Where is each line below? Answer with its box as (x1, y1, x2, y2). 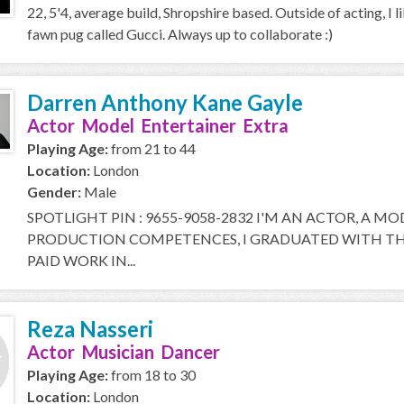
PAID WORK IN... (27, 252, 135, 269)
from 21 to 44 (108, 140, 196, 157)
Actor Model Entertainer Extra (27, 115, 289, 136)
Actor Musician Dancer (27, 341, 220, 363)
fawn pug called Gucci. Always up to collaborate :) (27, 25, 333, 42)
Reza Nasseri (27, 316, 153, 342)
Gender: (27, 183, 81, 200)
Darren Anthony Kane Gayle (27, 89, 303, 115)
